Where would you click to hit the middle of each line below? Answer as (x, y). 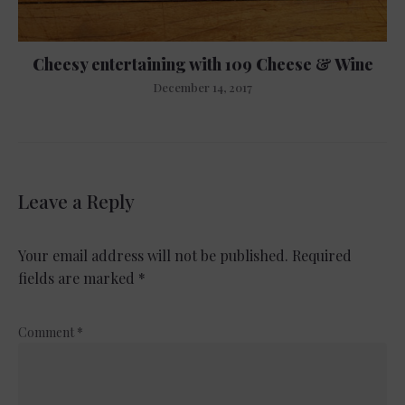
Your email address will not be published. (153, 256)
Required (322, 256)
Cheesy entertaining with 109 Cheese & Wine (202, 65)
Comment (47, 333)
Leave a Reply (76, 201)
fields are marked (78, 278)
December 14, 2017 (202, 88)
